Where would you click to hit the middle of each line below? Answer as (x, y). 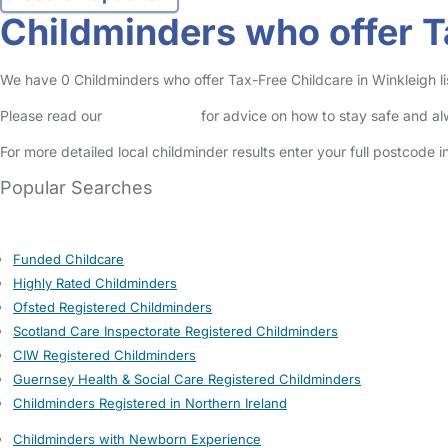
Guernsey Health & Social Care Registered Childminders (187, 379)
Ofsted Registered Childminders (112, 307)
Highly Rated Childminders (95, 283)
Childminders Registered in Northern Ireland (150, 403)
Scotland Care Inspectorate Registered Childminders (175, 331)
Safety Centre (151, 115)
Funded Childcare (68, 259)
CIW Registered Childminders (104, 355)
